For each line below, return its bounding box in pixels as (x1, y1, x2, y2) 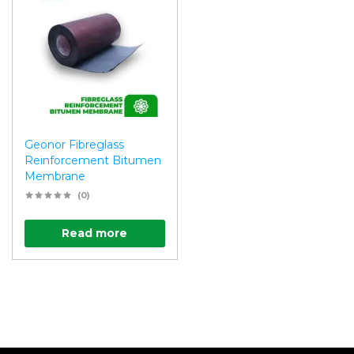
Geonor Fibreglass (24, 137, 124, 153)
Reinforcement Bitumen (24, 153, 161, 168)
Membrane (24, 169, 85, 184)
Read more (62, 226, 128, 241)
